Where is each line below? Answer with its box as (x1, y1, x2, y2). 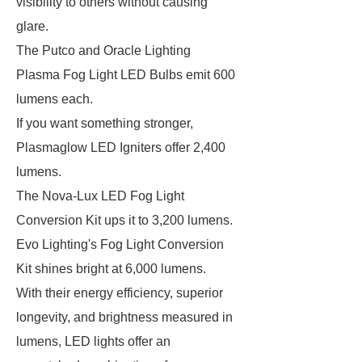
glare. (16, 19, 48, 33)
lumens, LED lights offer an (16, 335, 170, 348)
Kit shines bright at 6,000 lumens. (16, 262, 206, 276)
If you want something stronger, (16, 116, 193, 130)
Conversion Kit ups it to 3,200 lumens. (16, 213, 233, 227)
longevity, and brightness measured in (16, 310, 233, 324)
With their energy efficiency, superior (16, 286, 223, 300)
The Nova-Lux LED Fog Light (16, 189, 184, 203)
